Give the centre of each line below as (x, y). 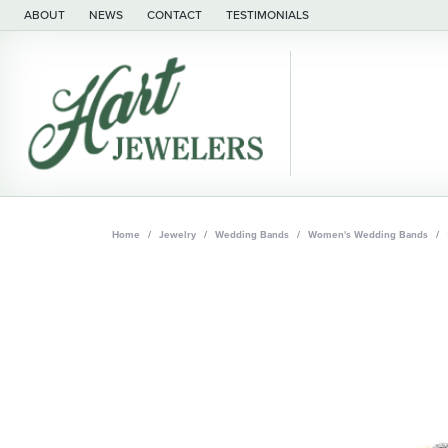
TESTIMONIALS (267, 15)
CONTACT (174, 15)
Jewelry (177, 234)
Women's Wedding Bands (368, 234)
